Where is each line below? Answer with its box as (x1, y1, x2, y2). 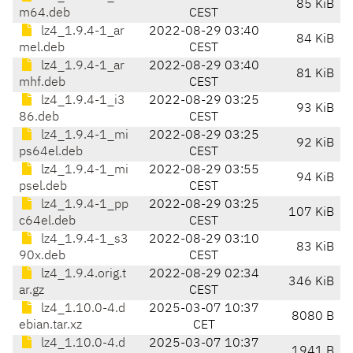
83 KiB (296, 241, 334, 255)
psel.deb (19, 180, 67, 194)
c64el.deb (19, 215, 76, 229)
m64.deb (19, 7, 70, 20)
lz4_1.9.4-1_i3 (38, 95, 125, 108)
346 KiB (288, 276, 334, 289)
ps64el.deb (19, 146, 83, 159)
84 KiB (296, 33, 334, 46)
